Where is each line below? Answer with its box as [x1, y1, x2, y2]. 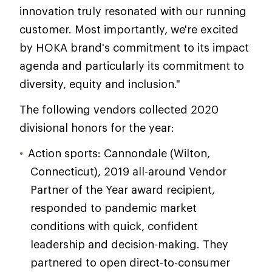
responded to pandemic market [30, 201, 197, 214]
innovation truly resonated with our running [19, 4, 246, 18]
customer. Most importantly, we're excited [19, 22, 239, 36]
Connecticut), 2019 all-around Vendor [30, 165, 226, 178]
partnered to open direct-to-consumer [30, 256, 230, 269]
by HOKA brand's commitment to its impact [19, 41, 249, 54]
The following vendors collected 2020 [19, 103, 219, 116]
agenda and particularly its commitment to [19, 59, 244, 72]
